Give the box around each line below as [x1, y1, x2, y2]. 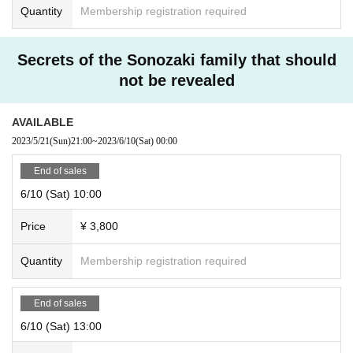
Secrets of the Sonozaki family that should [17, 50, 336, 69]
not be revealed [118, 71, 235, 89]
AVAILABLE [12, 115, 73, 128]
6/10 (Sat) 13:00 [20, 319, 102, 333]
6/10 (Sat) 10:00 [20, 187, 102, 200]
